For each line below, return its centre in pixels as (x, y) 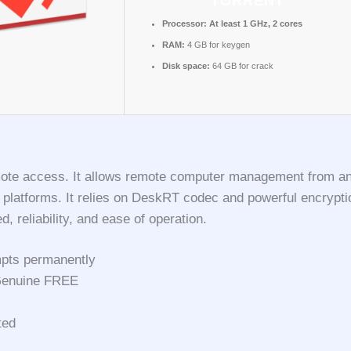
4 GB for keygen (217, 44)
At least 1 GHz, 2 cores (255, 23)
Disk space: (186, 65)
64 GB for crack (242, 65)
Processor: (185, 23)
